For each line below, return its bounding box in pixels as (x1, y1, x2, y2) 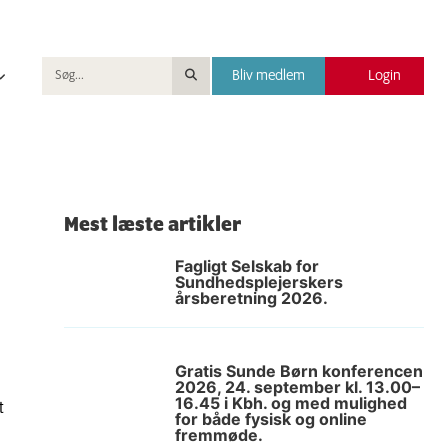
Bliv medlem (232, 67, 305, 84)
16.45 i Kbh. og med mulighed (175, 393, 407, 413)
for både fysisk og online (175, 409, 367, 429)
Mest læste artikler (64, 214, 241, 237)
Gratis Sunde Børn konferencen (175, 361, 423, 381)
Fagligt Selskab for (175, 256, 319, 276)
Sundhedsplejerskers (175, 272, 343, 292)
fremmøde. (175, 425, 263, 445)
